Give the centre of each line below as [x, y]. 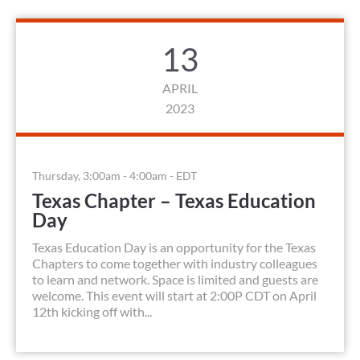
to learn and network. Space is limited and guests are [175, 280]
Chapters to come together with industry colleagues [175, 264]
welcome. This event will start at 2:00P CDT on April [174, 296]
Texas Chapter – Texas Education [174, 201]
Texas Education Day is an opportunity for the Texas [174, 247]
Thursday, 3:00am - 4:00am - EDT [115, 176]
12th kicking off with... [92, 312]
